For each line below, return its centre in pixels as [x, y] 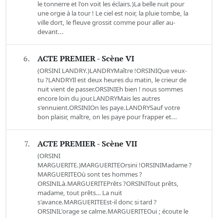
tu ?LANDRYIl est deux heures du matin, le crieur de [112, 80]
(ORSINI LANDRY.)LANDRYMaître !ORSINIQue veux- [112, 71]
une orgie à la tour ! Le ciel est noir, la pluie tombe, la [113, 13]
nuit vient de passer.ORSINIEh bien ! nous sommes [110, 89]
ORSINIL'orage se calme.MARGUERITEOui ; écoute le [113, 211]
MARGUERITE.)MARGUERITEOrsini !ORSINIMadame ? [115, 165]
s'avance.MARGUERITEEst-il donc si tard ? [97, 202]
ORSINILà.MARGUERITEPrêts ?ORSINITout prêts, [108, 184]
